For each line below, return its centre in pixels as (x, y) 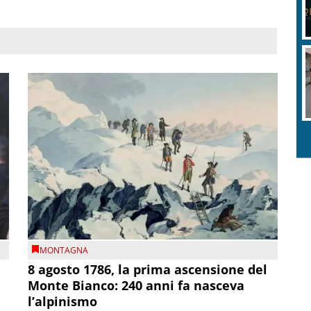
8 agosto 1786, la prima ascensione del (148, 270)
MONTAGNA (64, 251)
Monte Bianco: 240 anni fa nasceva (136, 286)
